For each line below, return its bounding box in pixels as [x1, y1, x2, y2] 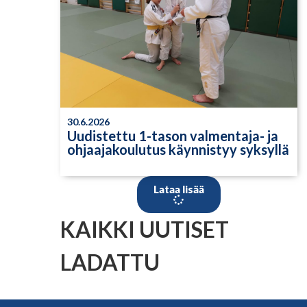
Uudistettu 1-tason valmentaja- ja [66, 127, 278, 144]
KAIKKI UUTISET [60, 215, 229, 243]
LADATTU [60, 248, 160, 275]
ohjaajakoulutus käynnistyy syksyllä [66, 140, 289, 158]
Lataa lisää [153, 182, 204, 195]
